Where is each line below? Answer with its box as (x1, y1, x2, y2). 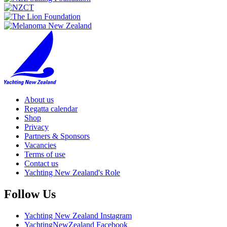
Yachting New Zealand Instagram (24, 211, 132, 220)
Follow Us (4, 187, 56, 201)
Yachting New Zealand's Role (24, 168, 120, 177)
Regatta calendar (24, 104, 78, 113)
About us (24, 95, 54, 104)
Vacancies (24, 141, 56, 150)
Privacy (24, 123, 49, 132)
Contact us (24, 159, 58, 168)
